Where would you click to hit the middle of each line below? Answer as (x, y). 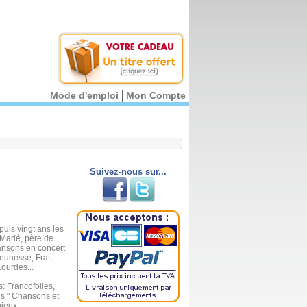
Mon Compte (156, 95)
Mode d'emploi (84, 95)
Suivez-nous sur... (128, 172)
